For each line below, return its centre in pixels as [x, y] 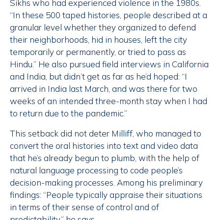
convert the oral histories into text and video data [104, 146]
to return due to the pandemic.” [69, 113]
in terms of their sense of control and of [84, 207]
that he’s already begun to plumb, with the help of [105, 158]
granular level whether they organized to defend [103, 27]
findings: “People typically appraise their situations [106, 195]
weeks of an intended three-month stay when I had [109, 101]
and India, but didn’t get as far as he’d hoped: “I [98, 77]
